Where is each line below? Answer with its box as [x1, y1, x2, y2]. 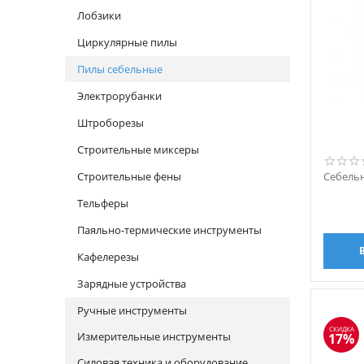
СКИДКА [328, 324, 354, 333]
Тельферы [77, 196, 128, 210]
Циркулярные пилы [77, 35, 177, 50]
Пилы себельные [77, 62, 162, 76]
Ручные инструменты [77, 303, 187, 318]
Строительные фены [77, 169, 181, 184]
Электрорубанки [77, 89, 162, 103]
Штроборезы [77, 115, 144, 130]
